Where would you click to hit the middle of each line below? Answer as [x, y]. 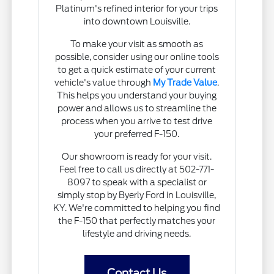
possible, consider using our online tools [137, 57]
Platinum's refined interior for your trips [137, 8]
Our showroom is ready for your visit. [137, 156]
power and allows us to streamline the [137, 108]
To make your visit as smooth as [137, 44]
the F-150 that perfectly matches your [137, 220]
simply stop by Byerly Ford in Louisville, [137, 195]
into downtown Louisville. [137, 21]
